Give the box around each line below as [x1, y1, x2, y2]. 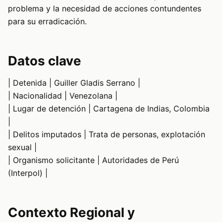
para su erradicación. [8, 16, 87, 27]
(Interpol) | [8, 168, 48, 178]
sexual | [8, 142, 37, 153]
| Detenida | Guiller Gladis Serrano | [8, 78, 140, 88]
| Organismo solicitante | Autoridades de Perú [8, 155, 179, 166]
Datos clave [8, 53, 81, 69]
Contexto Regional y [8, 205, 135, 221]
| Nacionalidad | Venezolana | [8, 91, 117, 101]
